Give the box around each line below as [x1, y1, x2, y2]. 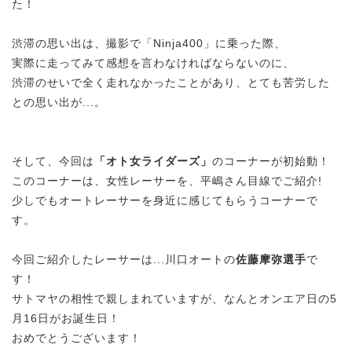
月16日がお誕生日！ [12, 311, 120, 324]
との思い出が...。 [12, 95, 106, 108]
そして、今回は [12, 154, 94, 167]
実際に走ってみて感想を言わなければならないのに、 [12, 56, 295, 69]
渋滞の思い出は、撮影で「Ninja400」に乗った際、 [12, 36, 286, 49]
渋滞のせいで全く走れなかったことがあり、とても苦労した [12, 75, 330, 89]
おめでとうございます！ [12, 331, 141, 344]
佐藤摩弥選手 [236, 252, 306, 266]
